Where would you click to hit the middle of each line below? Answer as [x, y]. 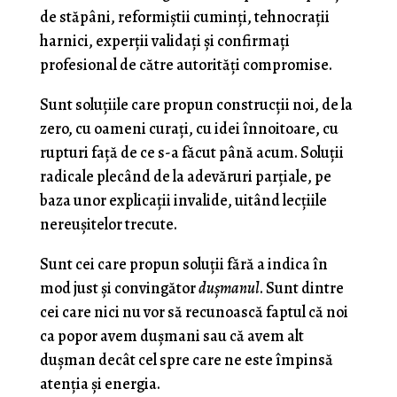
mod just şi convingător [119, 288]
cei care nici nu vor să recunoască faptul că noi [194, 312]
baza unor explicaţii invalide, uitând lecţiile [183, 200]
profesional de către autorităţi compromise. [186, 65]
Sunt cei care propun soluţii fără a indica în [183, 264]
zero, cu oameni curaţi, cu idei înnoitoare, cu [189, 128]
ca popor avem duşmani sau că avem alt [171, 336]
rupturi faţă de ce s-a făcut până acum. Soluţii [191, 152]
